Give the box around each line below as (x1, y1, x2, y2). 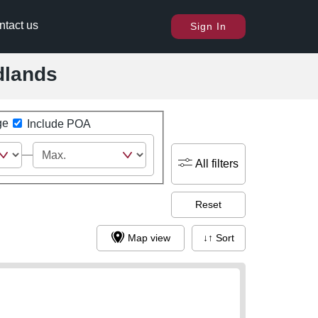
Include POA (26, 117, 91, 130)
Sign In (190, 21, 226, 32)
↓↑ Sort (216, 232, 234, 244)
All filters (195, 157, 239, 170)
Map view (128, 232, 171, 244)
